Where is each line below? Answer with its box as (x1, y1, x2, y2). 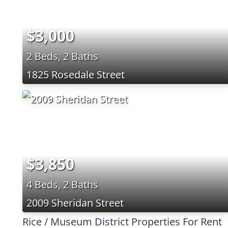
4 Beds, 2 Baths (26, 177, 98, 191)
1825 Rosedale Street (26, 67, 125, 81)
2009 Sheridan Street (26, 195, 124, 210)
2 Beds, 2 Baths (26, 49, 98, 63)
